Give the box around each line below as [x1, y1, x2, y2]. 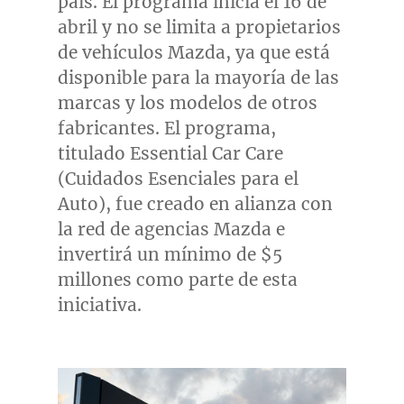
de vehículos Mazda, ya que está [57, 41, 330, 64]
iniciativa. [57, 294, 142, 317]
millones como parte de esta [57, 269, 298, 291]
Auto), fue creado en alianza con [57, 193, 333, 216]
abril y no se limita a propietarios [57, 16, 341, 39]
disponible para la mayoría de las [57, 67, 339, 89]
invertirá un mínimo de [57, 243, 261, 266]
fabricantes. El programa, [57, 117, 276, 140]
